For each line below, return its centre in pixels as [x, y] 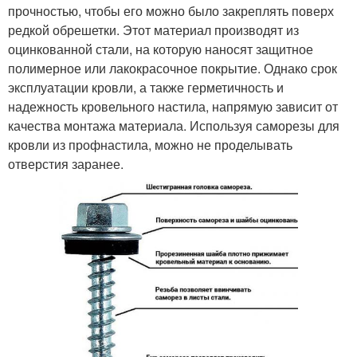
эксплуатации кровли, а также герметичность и [146, 88]
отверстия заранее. [66, 164]
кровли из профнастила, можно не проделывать [150, 145]
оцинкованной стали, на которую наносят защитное [161, 49]
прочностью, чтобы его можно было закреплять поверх [171, 11]
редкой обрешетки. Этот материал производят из [153, 30]
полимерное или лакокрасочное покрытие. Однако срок [173, 69]
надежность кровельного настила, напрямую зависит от [173, 107]
